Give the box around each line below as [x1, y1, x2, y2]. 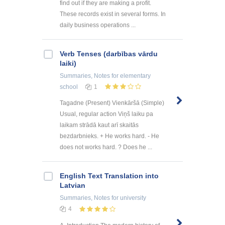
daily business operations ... [60, 21, 136, 29]
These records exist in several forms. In [60, 10, 166, 18]
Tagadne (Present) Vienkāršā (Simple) [60, 99, 164, 107]
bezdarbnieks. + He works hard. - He [60, 133, 159, 140]
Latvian [60, 181, 85, 190]
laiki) [60, 59, 76, 67]
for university [110, 194, 146, 202]
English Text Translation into [60, 172, 159, 180]
